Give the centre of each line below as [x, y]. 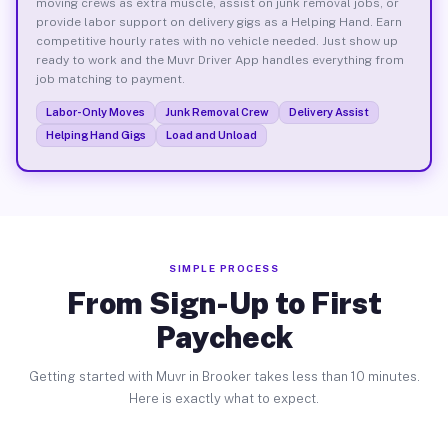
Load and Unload [211, 134]
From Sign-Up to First [224, 303]
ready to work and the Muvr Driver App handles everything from [219, 59]
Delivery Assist [328, 111]
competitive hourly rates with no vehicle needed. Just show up [216, 40]
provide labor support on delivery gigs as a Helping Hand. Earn [218, 21]
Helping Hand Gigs [95, 134]
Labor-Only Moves [95, 111]
